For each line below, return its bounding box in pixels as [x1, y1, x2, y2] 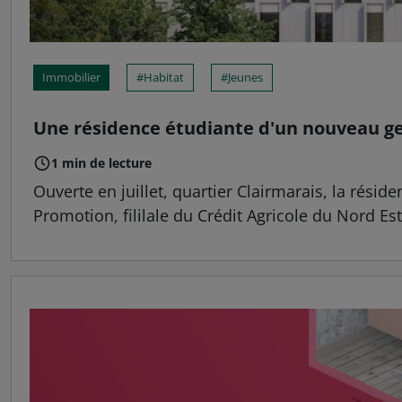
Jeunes [228, 69, 263, 85]
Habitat [144, 69, 184, 85]
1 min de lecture [51, 154, 152, 171]
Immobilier [42, 69, 100, 85]
